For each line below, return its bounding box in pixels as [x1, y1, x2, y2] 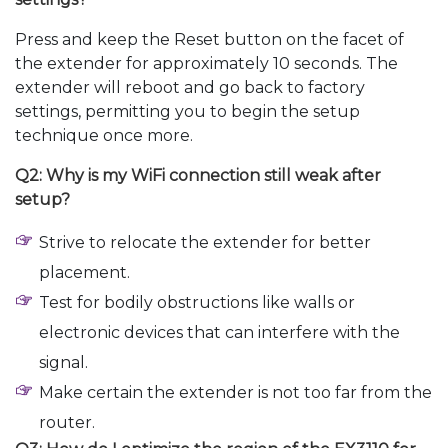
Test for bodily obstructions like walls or [39, 292, 355, 312]
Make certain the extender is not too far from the [39, 382, 432, 402]
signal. [39, 352, 88, 372]
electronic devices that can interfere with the [39, 322, 400, 342]
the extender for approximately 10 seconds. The [15, 53, 398, 73]
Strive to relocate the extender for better [39, 232, 371, 252]
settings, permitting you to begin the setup [15, 101, 360, 121]
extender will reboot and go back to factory [15, 77, 365, 97]
